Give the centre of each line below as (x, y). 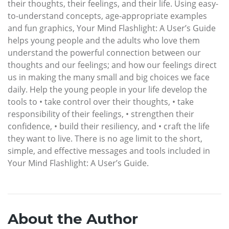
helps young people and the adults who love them (104, 41)
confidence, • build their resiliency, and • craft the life (109, 127)
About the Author (73, 219)
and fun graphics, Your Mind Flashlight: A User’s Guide (112, 28)
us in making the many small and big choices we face (109, 77)
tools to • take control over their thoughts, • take (101, 102)
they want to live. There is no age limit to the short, (105, 139)
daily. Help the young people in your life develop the (107, 90)
